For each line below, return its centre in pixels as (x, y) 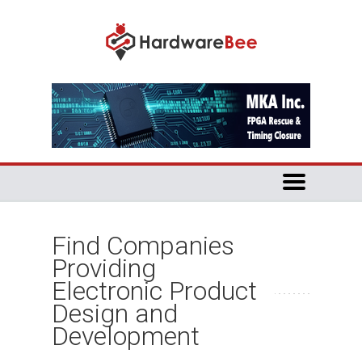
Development (126, 336)
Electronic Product (154, 291)
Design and (115, 314)
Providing (104, 268)
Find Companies (143, 246)
